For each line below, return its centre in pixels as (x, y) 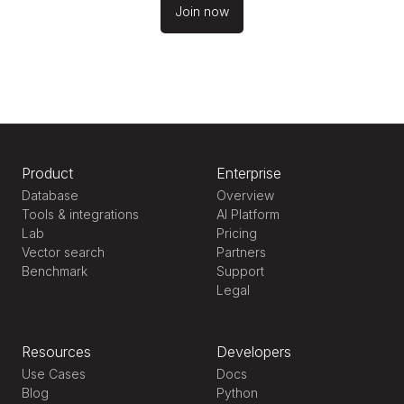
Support (240, 271)
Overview (245, 195)
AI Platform (248, 214)
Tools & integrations (80, 214)
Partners (241, 252)
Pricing (237, 233)
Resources (56, 351)
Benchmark (55, 271)
